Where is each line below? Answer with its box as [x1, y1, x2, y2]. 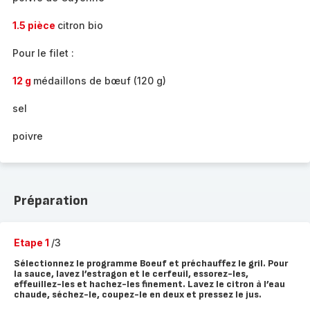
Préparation [14, 192, 88, 209]
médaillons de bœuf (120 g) [33, 75, 166, 86]
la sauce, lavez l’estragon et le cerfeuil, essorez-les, [14, 268, 248, 280]
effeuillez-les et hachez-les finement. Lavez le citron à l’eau [14, 278, 285, 290]
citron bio [57, 19, 103, 31]
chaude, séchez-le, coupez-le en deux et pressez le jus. [14, 289, 262, 300]
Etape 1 [14, 237, 51, 248]
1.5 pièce [12, 19, 57, 31]
